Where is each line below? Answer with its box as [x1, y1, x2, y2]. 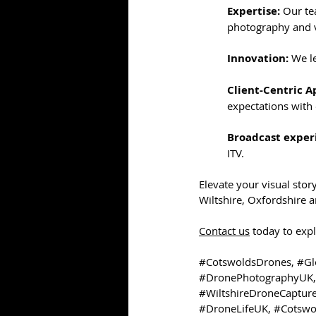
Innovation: [227, 51, 288, 66]
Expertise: [227, 4, 280, 19]
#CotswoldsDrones [199, 255, 291, 269]
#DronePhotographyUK [199, 270, 313, 285]
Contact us [199, 224, 250, 238]
